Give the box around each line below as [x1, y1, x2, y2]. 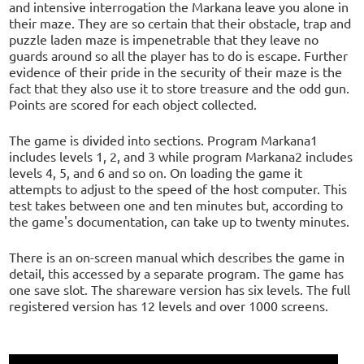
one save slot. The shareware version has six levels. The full [9, 280, 351, 297]
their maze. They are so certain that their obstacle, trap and [9, 14, 352, 31]
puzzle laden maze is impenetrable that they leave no [9, 30, 319, 47]
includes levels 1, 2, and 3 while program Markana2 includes [9, 147, 353, 164]
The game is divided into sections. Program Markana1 [9, 131, 318, 148]
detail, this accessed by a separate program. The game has [9, 264, 344, 281]
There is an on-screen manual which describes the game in [9, 248, 345, 265]
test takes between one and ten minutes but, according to [9, 196, 344, 213]
